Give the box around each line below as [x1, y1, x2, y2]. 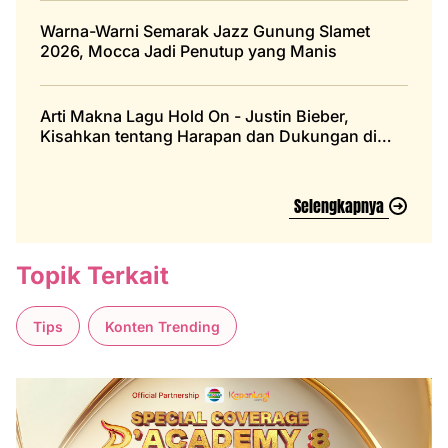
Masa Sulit [40, 146, 119, 167]
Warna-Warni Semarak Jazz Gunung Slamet [40, 21, 371, 42]
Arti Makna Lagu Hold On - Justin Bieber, [40, 106, 349, 127]
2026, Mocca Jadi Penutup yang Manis [40, 41, 337, 62]
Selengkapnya [294, 194, 384, 219]
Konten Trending [105, 317, 220, 335]
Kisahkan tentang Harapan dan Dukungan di [40, 126, 377, 147]
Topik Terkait [16, 261, 169, 291]
